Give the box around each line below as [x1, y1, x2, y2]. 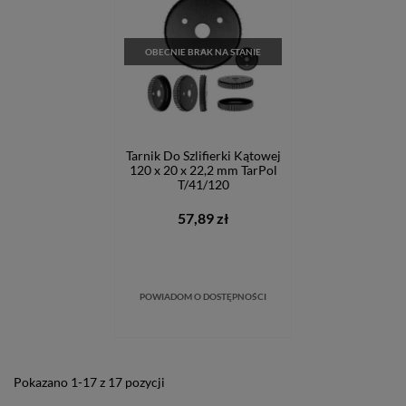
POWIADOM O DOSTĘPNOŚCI [140, 291, 266, 302]
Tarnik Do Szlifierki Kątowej [125, 148, 281, 163]
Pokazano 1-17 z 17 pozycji [14, 374, 165, 390]
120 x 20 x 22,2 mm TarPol [129, 162, 277, 178]
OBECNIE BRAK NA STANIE [145, 46, 261, 57]
